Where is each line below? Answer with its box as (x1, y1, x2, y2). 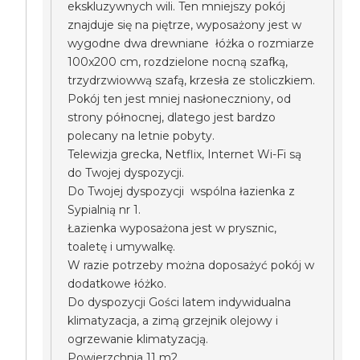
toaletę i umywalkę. (67, 239, 176, 254)
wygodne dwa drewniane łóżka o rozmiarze (67, 36, 315, 51)
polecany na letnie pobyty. (67, 129, 215, 143)
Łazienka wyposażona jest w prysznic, (67, 221, 277, 235)
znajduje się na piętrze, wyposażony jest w (67, 18, 302, 32)
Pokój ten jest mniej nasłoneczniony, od (67, 92, 292, 106)
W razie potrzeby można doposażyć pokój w (67, 258, 315, 272)
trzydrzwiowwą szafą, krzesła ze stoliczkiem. (67, 73, 316, 88)
